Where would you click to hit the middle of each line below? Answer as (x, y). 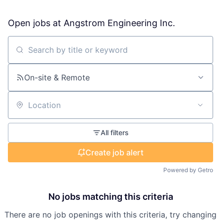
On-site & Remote (57, 78)
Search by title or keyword (57, 54)
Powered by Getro (188, 170)
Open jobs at (36, 23)
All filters (114, 133)
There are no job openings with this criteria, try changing (110, 215)
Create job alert (114, 153)
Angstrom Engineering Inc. (119, 23)
